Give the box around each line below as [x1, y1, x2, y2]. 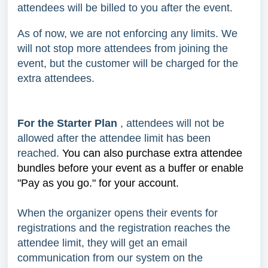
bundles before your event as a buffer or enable [17, 162, 243, 174]
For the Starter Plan [17, 117, 120, 129]
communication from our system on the [17, 251, 203, 264]
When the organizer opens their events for [17, 206, 218, 219]
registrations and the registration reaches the [17, 221, 230, 234]
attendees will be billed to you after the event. [17, 1, 233, 14]
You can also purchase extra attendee [62, 147, 242, 159]
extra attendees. [17, 72, 98, 84]
